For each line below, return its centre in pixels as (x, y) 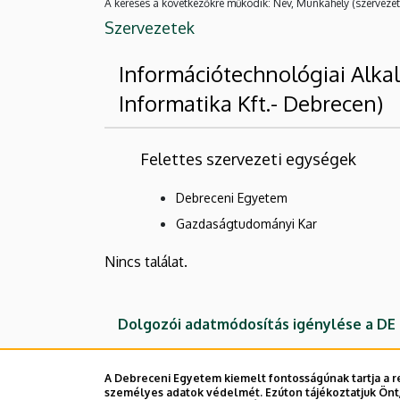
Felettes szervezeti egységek (248, 158)
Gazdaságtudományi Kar (246, 223)
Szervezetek (150, 27)
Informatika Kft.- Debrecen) (251, 103)
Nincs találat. (146, 261)
